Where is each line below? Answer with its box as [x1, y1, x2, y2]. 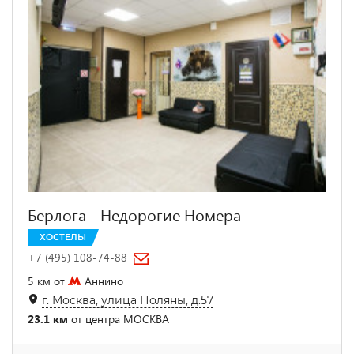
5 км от [28, 273, 68, 288]
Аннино [81, 273, 123, 288]
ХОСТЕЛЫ [40, 231, 86, 243]
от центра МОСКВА [68, 311, 169, 326]
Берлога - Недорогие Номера [28, 202, 241, 225]
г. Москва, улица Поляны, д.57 [42, 292, 213, 307]
